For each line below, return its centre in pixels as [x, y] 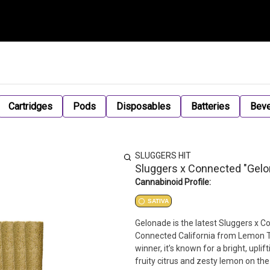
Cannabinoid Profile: [173, 182]
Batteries [210, 106]
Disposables [143, 106]
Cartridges [30, 106]
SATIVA [158, 201]
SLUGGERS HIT [163, 155]
